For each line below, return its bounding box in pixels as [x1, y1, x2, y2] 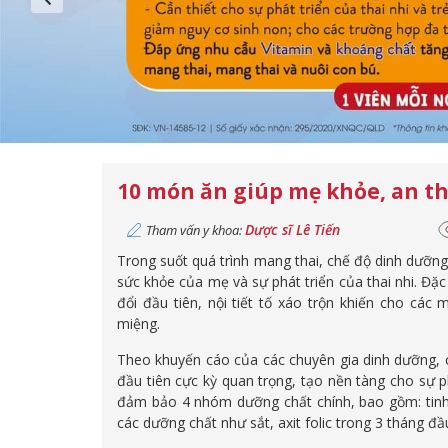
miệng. [117, 314, 160, 333]
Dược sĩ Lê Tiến [245, 220, 340, 239]
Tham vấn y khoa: [146, 221, 245, 239]
